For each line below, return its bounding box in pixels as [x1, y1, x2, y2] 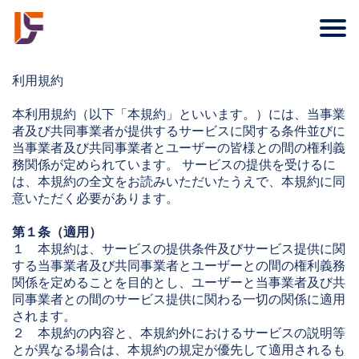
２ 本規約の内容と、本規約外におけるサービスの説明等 [12, 324, 345, 342]
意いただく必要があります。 [12, 189, 179, 208]
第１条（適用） [12, 223, 102, 241]
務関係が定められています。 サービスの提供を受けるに [12, 155, 336, 174]
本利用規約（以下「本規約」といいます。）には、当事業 [12, 105, 345, 123]
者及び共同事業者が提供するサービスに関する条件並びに [12, 122, 345, 140]
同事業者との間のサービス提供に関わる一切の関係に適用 [12, 290, 345, 309]
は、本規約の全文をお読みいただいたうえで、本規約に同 [12, 172, 345, 191]
